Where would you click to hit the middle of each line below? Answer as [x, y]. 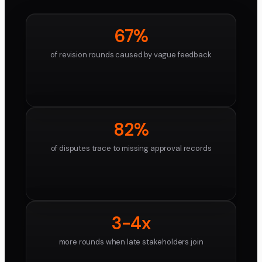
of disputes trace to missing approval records [131, 149]
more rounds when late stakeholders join [131, 242]
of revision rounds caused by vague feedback [131, 55]
